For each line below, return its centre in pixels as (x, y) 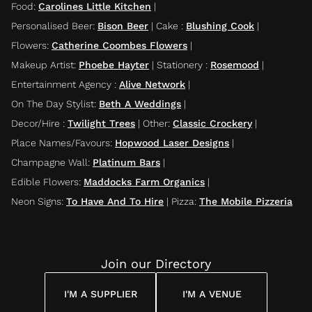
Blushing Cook (220, 26)
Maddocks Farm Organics (144, 182)
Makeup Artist (42, 65)
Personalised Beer (52, 26)
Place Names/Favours (61, 143)
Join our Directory (156, 264)
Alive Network (152, 84)
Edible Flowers (45, 182)
